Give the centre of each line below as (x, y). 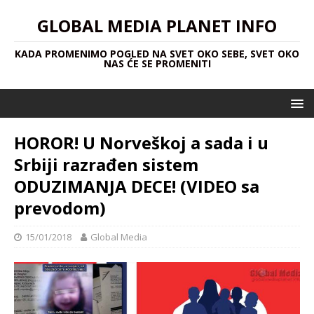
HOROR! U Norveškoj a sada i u (141, 143)
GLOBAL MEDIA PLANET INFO (157, 26)
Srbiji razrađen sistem (106, 164)
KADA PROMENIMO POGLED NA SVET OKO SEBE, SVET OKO (157, 54)
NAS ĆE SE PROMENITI (157, 63)
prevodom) (60, 208)
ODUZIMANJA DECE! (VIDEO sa (137, 186)
